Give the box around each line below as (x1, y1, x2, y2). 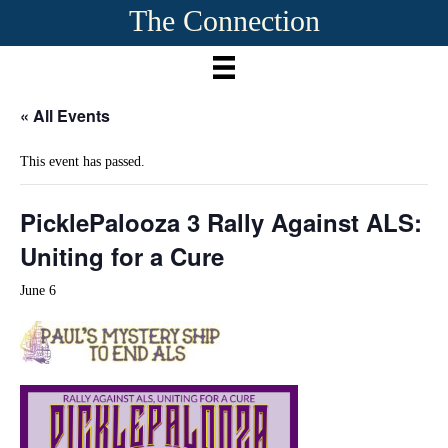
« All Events (20, 103, 110, 127)
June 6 (20, 282, 56, 298)
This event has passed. (20, 153, 145, 169)
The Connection (128, 4, 320, 37)
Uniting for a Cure (20, 238, 224, 273)
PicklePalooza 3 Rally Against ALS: (20, 204, 422, 239)
